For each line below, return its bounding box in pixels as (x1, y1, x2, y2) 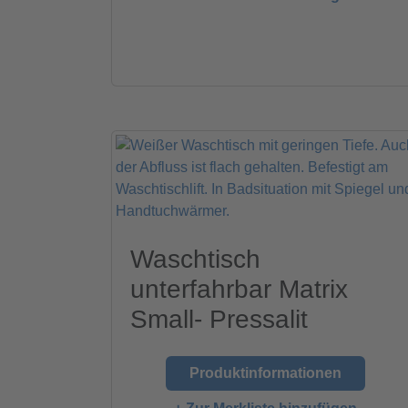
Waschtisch (130, 244, 260, 273)
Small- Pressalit (130, 304, 308, 333)
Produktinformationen (189, 364, 342, 381)
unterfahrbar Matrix (130, 274, 348, 303)
